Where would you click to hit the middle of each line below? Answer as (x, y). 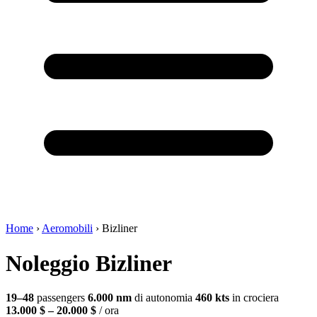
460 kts (212, 298)
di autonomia (162, 298)
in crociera (254, 298)
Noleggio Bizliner (89, 263)
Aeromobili (67, 229)
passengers (59, 298)
